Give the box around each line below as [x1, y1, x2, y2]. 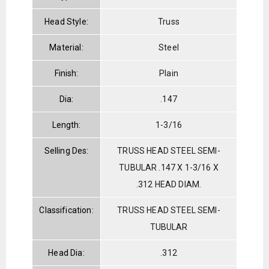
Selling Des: [44, 145, 89, 156]
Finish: [54, 68, 79, 78]
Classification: [39, 205, 94, 215]
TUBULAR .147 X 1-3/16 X [119, 162, 219, 172]
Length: [52, 119, 81, 130]
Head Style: [44, 16, 88, 26]
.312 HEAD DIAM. [136, 179, 202, 189]
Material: [49, 42, 83, 52]
